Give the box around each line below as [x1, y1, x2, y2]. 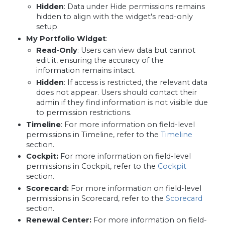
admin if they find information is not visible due [36, 97, 208, 107]
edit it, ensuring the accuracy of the [36, 56, 164, 65]
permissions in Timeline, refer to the [26, 130, 161, 139]
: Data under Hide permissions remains [64, 2, 205, 12]
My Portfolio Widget [26, 34, 106, 43]
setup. [36, 22, 59, 32]
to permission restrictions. [36, 107, 132, 117]
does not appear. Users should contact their [36, 87, 197, 97]
